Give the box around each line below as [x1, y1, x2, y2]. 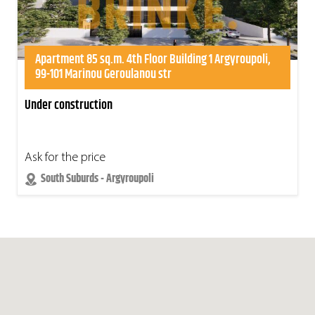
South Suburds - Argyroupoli [41, 170, 154, 188]
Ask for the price [25, 151, 105, 165]
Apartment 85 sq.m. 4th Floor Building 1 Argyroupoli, [35, 50, 270, 70]
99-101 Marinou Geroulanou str [35, 65, 172, 85]
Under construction [25, 96, 112, 116]
